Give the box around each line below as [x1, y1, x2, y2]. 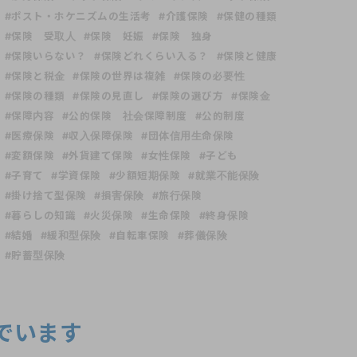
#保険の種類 [4, 90, 65, 103]
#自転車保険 [108, 229, 170, 242]
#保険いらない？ [4, 50, 87, 63]
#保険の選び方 [151, 90, 224, 103]
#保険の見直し [73, 90, 144, 103]
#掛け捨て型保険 [4, 190, 87, 202]
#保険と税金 [4, 70, 65, 83]
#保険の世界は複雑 [73, 70, 166, 83]
